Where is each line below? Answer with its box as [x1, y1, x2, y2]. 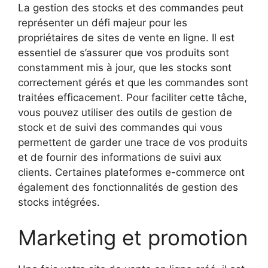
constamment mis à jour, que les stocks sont [18, 61, 232, 74]
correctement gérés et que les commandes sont [18, 76, 248, 89]
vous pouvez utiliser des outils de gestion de [18, 106, 232, 118]
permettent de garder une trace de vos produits [18, 136, 248, 148]
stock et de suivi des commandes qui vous [18, 121, 223, 133]
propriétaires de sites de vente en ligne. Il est [18, 31, 234, 44]
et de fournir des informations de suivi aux [18, 151, 221, 163]
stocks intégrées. [18, 196, 100, 208]
